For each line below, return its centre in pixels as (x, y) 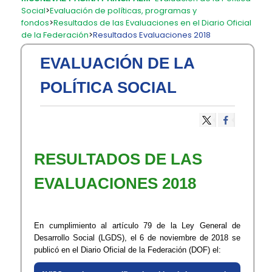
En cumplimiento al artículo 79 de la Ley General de (138, 226)
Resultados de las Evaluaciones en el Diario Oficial (153, 23)
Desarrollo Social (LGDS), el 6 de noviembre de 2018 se (138, 238)
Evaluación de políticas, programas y (124, 11)
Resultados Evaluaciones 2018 (152, 35)
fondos (36, 23)
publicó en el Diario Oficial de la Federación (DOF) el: (128, 250)
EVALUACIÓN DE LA (117, 63)
